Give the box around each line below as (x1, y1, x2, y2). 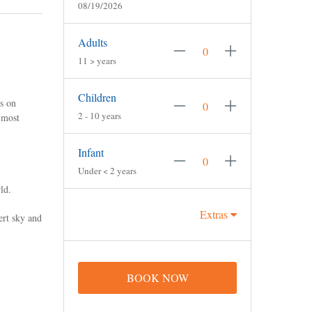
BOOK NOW (126, 270, 189, 285)
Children (78, 90, 116, 104)
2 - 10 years (78, 109, 121, 122)
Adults (78, 35, 107, 49)
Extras (200, 207, 231, 221)
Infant (78, 145, 104, 159)
